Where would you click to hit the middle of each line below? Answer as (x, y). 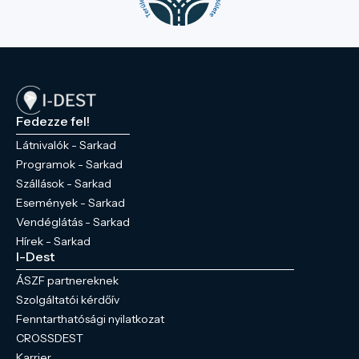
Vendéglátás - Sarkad (73, 222)
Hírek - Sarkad (53, 241)
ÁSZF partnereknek (67, 280)
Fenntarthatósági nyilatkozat (90, 319)
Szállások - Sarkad (64, 184)
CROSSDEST (50, 338)
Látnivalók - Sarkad (66, 145)
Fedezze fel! (53, 121)
